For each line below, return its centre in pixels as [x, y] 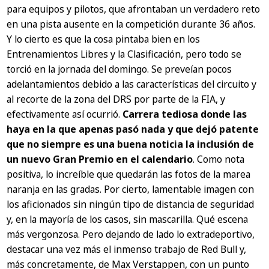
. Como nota [219, 159]
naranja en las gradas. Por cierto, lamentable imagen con [131, 189]
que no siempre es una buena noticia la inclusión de [131, 144]
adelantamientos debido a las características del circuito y [132, 84]
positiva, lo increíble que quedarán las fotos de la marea [129, 174]
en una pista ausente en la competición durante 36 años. [131, 24]
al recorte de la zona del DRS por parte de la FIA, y [116, 99]
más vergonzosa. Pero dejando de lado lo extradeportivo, [131, 234]
